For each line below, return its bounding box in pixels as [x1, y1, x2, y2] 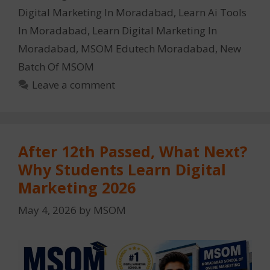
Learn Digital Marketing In [92, 23, 217, 37]
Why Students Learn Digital [18, 159, 226, 180]
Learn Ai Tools [178, 5, 246, 19]
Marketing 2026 [18, 177, 136, 198]
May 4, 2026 [18, 203, 77, 218]
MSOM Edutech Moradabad [81, 41, 215, 55]
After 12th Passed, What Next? [18, 140, 247, 162]
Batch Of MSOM [18, 59, 94, 74]
